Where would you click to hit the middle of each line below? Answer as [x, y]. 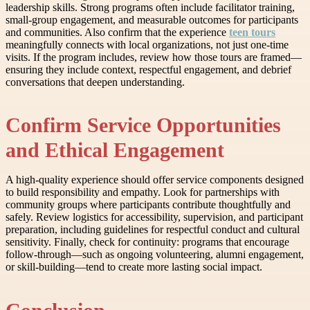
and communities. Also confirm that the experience [117, 33]
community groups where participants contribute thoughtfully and [148, 205]
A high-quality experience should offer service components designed [155, 180]
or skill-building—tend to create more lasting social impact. [134, 267]
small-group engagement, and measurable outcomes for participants [152, 20]
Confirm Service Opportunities [143, 126]
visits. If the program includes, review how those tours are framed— [154, 57]
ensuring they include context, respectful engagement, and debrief [148, 70]
